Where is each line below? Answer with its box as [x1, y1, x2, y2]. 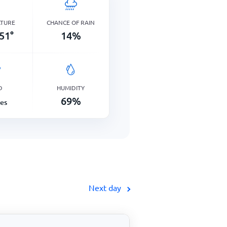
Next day [89, 182, 123, 193]
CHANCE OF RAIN [47, 18, 95, 26]
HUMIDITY [57, 83, 85, 92]
